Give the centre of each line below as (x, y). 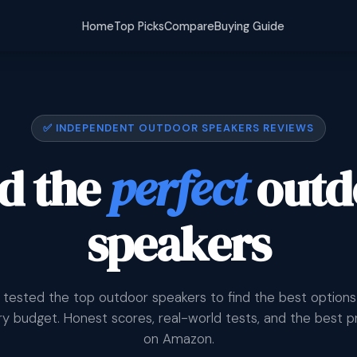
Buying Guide (249, 26)
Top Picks (139, 26)
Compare (189, 26)
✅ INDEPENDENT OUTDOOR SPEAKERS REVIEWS (178, 128)
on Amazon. (178, 339)
